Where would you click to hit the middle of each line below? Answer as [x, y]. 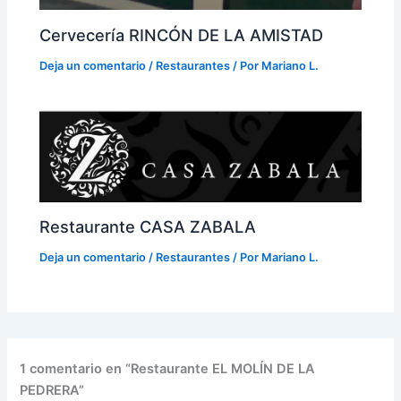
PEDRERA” [52, 391]
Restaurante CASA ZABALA [148, 227]
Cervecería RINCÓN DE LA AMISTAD [182, 34]
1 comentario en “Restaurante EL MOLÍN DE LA [168, 369]
